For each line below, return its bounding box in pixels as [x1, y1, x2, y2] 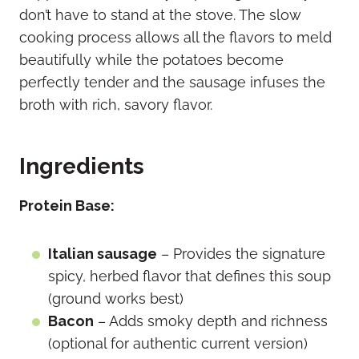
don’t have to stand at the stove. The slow [19, 6, 301, 24]
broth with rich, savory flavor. [19, 96, 212, 114]
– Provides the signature [157, 245, 325, 263]
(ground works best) [48, 290, 184, 308]
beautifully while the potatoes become [19, 51, 284, 69]
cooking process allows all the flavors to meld [19, 29, 332, 46]
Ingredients [19, 153, 144, 180]
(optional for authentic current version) [48, 335, 308, 353]
